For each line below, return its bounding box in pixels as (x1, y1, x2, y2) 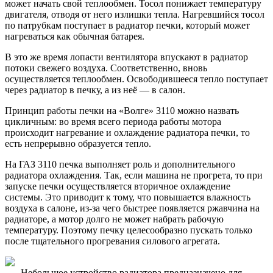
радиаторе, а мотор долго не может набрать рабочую (5, 213, 224, 224)
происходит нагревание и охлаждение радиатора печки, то (5, 127, 250, 138)
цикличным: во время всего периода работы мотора (5, 116, 221, 127)
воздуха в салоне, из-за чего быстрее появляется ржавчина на (5, 202, 260, 213)
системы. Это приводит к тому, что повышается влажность (5, 191, 250, 202)
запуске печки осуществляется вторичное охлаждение (5, 180, 230, 191)
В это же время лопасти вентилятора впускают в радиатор (5, 51, 248, 62)
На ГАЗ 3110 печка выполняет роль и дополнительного (5, 158, 235, 169)
